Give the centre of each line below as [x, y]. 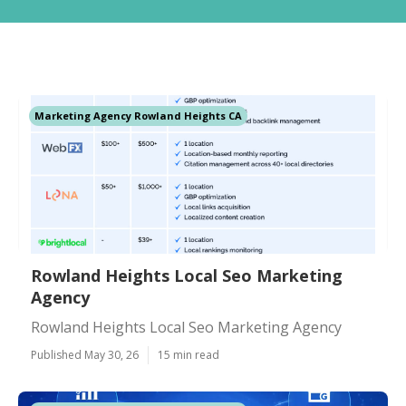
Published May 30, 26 [85, 355]
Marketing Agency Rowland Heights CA [138, 116]
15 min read [188, 355]
